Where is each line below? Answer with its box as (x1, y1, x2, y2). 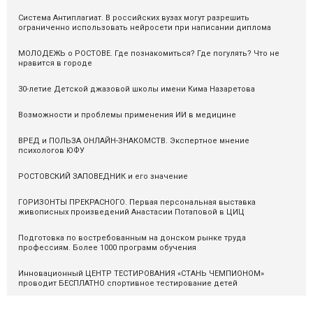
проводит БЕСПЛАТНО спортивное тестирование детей (18, 278, 238, 288)
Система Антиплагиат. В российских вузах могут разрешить (18, 13, 249, 22)
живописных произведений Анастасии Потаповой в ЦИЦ (18, 207, 245, 217)
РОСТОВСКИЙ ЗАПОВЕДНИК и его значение (18, 171, 188, 181)
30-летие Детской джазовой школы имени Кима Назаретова (18, 84, 255, 94)
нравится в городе (18, 58, 92, 68)
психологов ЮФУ (18, 145, 85, 155)
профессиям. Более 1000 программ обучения (18, 242, 196, 252)
